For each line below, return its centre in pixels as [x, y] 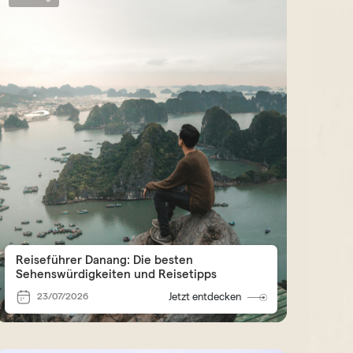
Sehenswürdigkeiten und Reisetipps [116, 274]
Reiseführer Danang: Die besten [104, 260]
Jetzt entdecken [205, 297]
